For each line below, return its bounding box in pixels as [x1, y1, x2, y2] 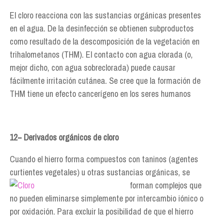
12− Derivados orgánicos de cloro [10, 131, 119, 143]
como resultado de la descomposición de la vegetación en [10, 35, 200, 47]
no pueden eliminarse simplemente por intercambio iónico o [10, 192, 203, 204]
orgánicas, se [145, 166, 190, 178]
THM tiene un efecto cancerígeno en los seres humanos [10, 88, 191, 100]
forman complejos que [130, 179, 201, 191]
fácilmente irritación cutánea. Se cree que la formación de [10, 75, 201, 87]
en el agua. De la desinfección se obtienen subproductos [10, 22, 194, 34]
